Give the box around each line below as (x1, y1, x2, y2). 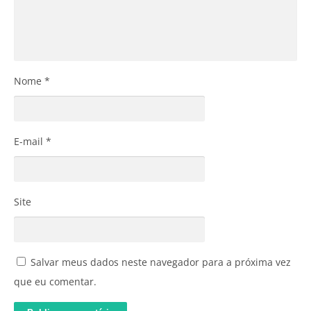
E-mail (14, 134, 46, 148)
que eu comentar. (14, 274, 96, 288)
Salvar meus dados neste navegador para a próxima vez (31, 255, 291, 269)
